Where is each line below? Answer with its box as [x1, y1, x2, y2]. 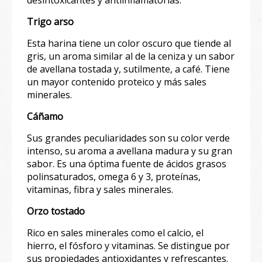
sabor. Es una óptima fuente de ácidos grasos [27, 157, 226, 170]
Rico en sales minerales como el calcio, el [27, 226, 204, 239]
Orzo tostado [27, 204, 85, 218]
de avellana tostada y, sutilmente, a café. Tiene [27, 62, 230, 75]
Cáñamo [27, 109, 63, 123]
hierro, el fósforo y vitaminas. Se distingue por [27, 239, 230, 252]
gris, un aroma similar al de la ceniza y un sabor [27, 49, 235, 63]
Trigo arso [27, 15, 74, 28]
